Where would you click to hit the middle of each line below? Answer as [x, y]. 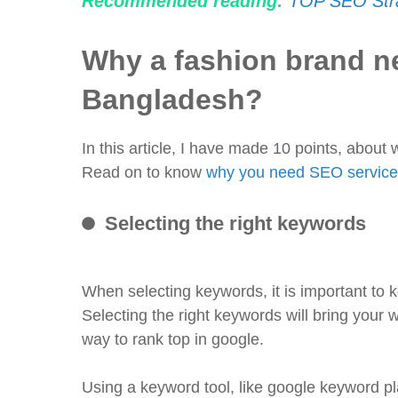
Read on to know [144, 172]
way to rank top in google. [173, 339]
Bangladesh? [172, 99]
